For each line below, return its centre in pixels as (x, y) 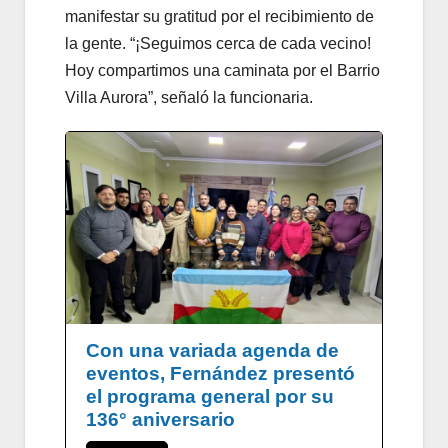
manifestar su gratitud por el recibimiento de (219, 17)
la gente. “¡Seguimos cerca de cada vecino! (218, 44)
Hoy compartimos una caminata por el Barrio (222, 71)
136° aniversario (160, 419)
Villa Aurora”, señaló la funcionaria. (189, 98)
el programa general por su (210, 396)
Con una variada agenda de (212, 350)
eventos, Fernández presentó (220, 373)
